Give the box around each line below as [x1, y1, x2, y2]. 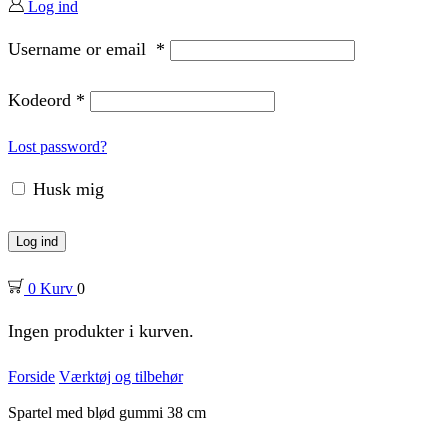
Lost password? [8, 138, 107, 156]
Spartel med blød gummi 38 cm [8, 404, 206, 422]
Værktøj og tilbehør [59, 368, 183, 386]
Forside [8, 368, 55, 386]
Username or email [8, 38, 156, 59]
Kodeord [8, 90, 76, 111]
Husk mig [33, 178, 104, 199]
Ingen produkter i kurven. [8, 320, 194, 341]
